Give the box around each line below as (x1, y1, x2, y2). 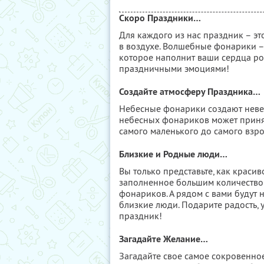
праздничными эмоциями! (119, 62, 229, 74)
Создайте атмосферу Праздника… (119, 85, 260, 98)
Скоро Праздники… (119, 12, 201, 24)
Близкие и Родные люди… (119, 148, 227, 160)
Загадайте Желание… (119, 233, 208, 245)
